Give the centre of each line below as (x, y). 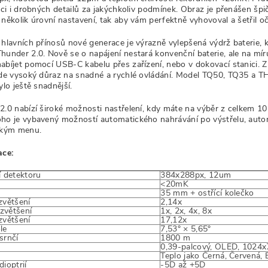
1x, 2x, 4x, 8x (186, 211)
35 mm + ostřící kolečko (207, 193)
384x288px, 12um (196, 175)
